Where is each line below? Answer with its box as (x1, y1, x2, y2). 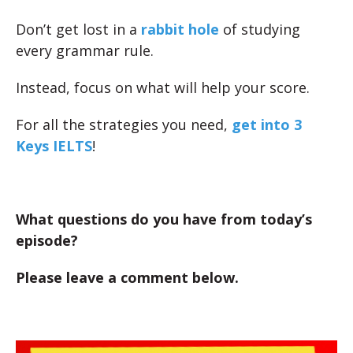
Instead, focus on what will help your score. (16, 78, 310, 97)
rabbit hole (141, 20, 219, 39)
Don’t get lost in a (16, 20, 141, 39)
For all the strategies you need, (16, 115, 232, 134)
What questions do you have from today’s (16, 210, 312, 229)
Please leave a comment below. (16, 268, 239, 287)
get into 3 (232, 115, 302, 134)
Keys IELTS (16, 136, 92, 155)
